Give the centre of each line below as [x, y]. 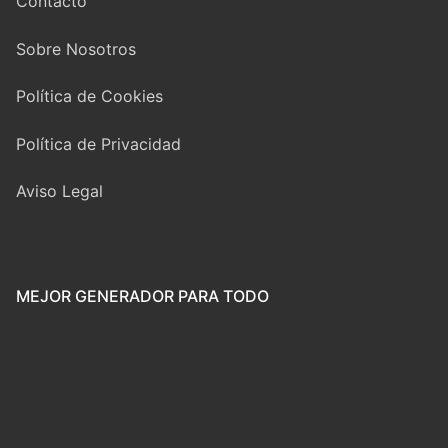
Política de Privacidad [98, 143]
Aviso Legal [59, 191]
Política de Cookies [89, 96]
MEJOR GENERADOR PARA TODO [142, 296]
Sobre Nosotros [76, 48]
